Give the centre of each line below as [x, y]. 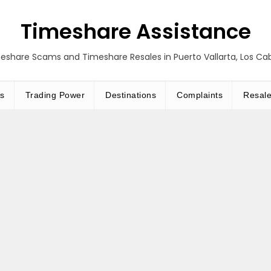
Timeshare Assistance [135, 31]
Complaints [200, 95]
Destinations [131, 95]
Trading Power [55, 95]
